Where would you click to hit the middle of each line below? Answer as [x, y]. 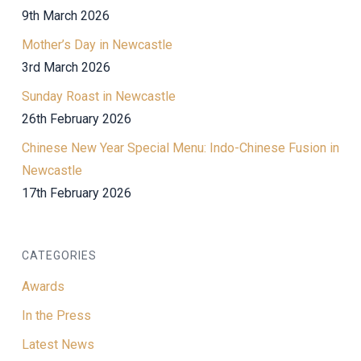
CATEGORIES [59, 255]
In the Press [56, 315]
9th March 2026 [65, 15]
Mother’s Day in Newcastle [97, 44]
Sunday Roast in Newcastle [98, 96]
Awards [43, 286]
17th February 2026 [76, 193]
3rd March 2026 [66, 67]
